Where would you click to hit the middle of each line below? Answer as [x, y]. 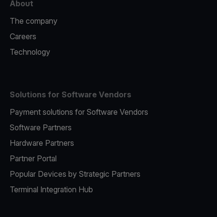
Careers [23, 36]
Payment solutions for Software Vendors [79, 112]
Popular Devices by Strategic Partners [75, 174]
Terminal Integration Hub [51, 189]
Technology [30, 52]
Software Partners [41, 127]
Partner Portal [33, 158]
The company [34, 21]
